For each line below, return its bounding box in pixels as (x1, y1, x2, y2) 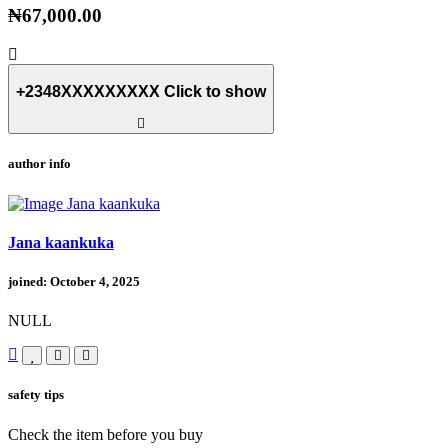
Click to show (164, 82, 266, 100)
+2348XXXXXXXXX (16, 82, 164, 100)
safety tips (8, 387, 64, 403)
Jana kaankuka (8, 233, 114, 251)
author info (8, 156, 71, 172)
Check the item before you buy (8, 425, 203, 443)
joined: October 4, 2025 (8, 274, 140, 290)
